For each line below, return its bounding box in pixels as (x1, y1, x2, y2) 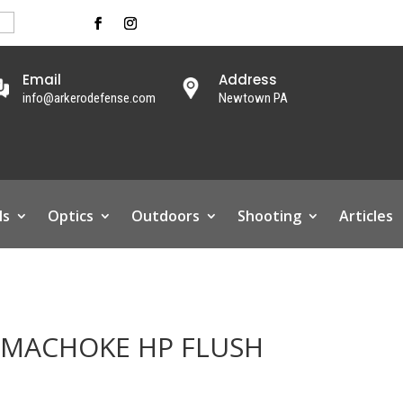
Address (218, 70, 277, 90)
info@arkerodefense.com (22, 90, 157, 107)
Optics (47, 205, 94, 226)
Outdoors (130, 205, 200, 226)
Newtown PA (218, 90, 288, 107)
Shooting (237, 205, 301, 226)
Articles (338, 205, 393, 226)
